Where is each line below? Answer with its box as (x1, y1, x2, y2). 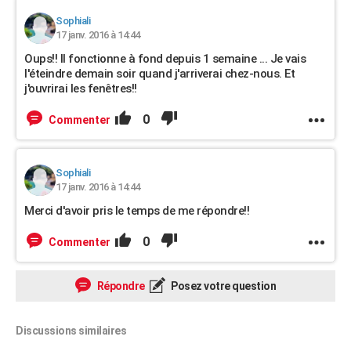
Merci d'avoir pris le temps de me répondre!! (24, 204, 249, 218)
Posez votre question (168, 280, 276, 292)
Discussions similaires (16, 324, 126, 337)
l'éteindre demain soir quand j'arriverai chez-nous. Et (24, 67, 295, 81)
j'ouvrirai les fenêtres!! (24, 81, 137, 96)
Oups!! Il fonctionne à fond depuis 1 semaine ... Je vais (24, 52, 306, 66)
